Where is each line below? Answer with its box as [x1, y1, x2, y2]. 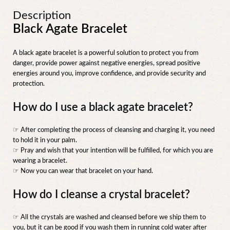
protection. [13, 81, 45, 88]
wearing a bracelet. [13, 158, 67, 165]
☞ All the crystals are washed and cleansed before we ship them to [13, 214, 206, 221]
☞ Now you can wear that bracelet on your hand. [13, 168, 153, 175]
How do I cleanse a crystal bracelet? [13, 189, 190, 201]
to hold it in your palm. [13, 137, 77, 144]
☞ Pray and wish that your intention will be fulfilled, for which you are [13, 147, 213, 155]
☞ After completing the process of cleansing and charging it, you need [13, 127, 215, 134]
